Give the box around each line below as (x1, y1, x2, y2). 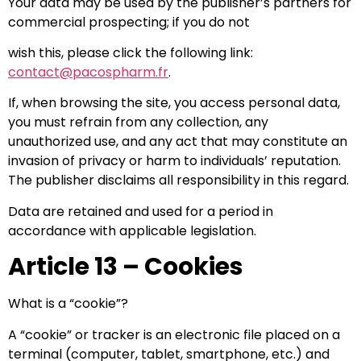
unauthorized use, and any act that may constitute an (8, 132, 347, 151)
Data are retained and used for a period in (8, 201, 273, 221)
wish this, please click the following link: (8, 43, 253, 62)
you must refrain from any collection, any (8, 113, 268, 132)
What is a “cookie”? (8, 294, 128, 313)
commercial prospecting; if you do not (8, 12, 250, 31)
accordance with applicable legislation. (8, 221, 256, 240)
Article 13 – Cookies (8, 250, 243, 284)
